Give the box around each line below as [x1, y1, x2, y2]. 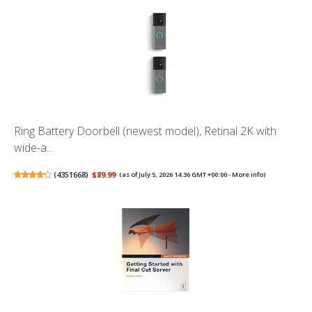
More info [232, 169, 264, 179]
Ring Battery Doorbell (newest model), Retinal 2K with [14, 123, 276, 139]
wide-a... [14, 139, 53, 155]
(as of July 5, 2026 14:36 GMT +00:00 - [119, 169, 233, 179]
